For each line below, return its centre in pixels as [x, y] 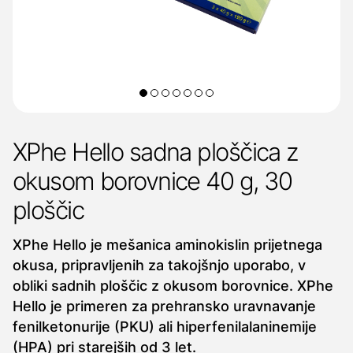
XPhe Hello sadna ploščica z [155, 152]
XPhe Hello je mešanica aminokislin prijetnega [167, 245]
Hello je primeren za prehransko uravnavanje [164, 306]
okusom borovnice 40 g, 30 [152, 181]
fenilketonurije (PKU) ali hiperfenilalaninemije [165, 327]
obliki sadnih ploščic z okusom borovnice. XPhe [173, 286]
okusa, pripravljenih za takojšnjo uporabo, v [159, 265]
